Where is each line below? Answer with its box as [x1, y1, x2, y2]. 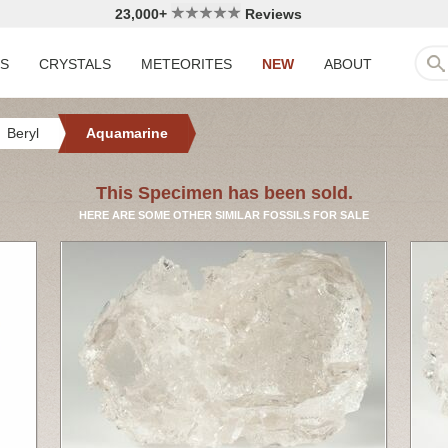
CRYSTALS [39, 56, 111, 72]
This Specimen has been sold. [95, 183, 353, 203]
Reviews [240, 6, 302, 22]
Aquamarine [86, 125, 168, 141]
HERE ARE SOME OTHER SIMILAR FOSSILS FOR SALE [79, 209, 369, 221]
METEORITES [141, 56, 232, 72]
